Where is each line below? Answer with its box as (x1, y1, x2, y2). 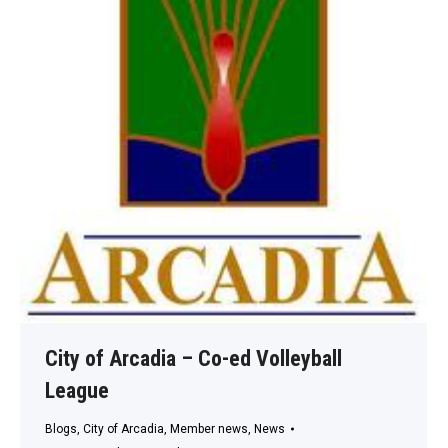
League (45, 377, 109, 403)
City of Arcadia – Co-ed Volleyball (45, 345, 342, 371)
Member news (170, 421, 248, 436)
